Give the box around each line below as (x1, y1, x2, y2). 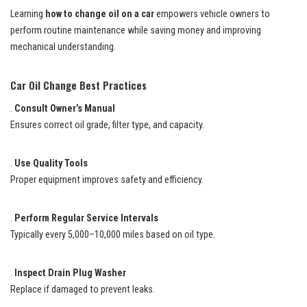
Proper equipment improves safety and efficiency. (10, 173, 204, 186)
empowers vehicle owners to (154, 8, 270, 20)
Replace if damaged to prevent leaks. (10, 283, 155, 295)
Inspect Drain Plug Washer (14, 267, 126, 279)
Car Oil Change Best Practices (10, 77, 147, 93)
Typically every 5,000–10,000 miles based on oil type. (10, 228, 215, 241)
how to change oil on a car (45, 8, 154, 20)
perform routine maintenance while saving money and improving (10, 24, 261, 36)
